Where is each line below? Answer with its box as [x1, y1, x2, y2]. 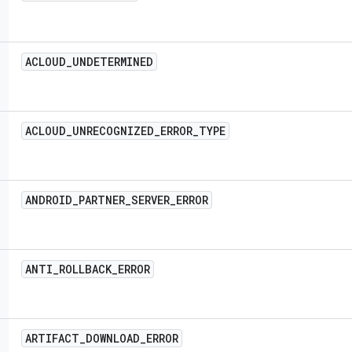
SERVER [131, 192, 170, 207]
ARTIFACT [25, 331, 79, 346]
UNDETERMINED [72, 54, 153, 69]
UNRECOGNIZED [72, 123, 154, 138]
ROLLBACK [59, 262, 112, 277]
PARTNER [79, 192, 125, 207]
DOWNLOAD [86, 331, 140, 346]
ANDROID [25, 192, 72, 207]
